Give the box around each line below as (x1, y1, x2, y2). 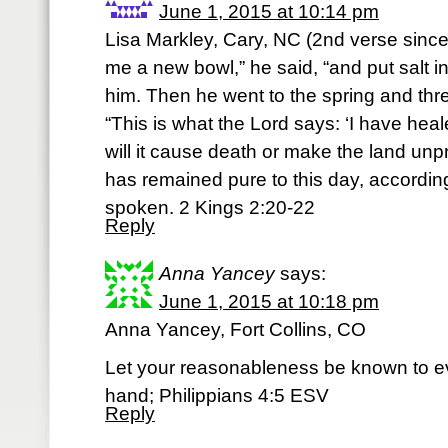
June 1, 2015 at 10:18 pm (159, 291, 379, 312)
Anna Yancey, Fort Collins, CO (105, 319, 366, 340)
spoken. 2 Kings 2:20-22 (105, 197, 315, 218)
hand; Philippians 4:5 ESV (105, 385, 329, 406)
